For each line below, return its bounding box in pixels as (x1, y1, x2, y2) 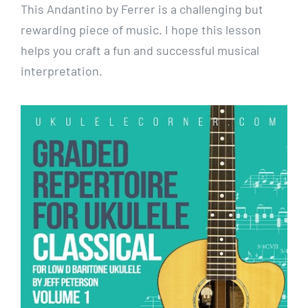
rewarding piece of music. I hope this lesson (20, 22, 261, 38)
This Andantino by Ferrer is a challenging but (20, 1, 263, 17)
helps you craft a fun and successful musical (20, 43, 259, 58)
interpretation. (20, 63, 102, 79)
